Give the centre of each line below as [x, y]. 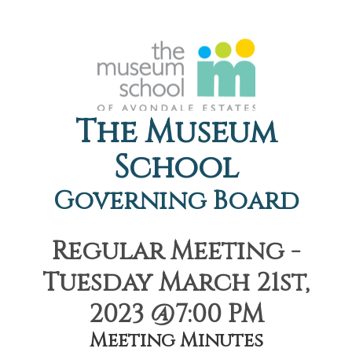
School [176, 168]
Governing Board [176, 202]
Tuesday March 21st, [176, 283]
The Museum [176, 133]
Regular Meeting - [176, 252]
